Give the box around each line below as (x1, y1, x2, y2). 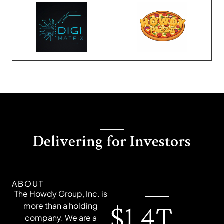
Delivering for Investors (33, 131, 191, 152)
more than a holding (23, 200, 98, 211)
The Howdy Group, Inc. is (14, 188, 107, 199)
